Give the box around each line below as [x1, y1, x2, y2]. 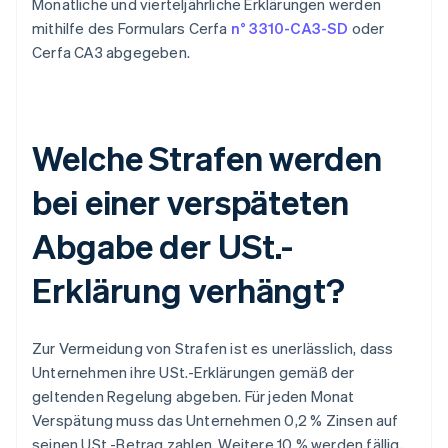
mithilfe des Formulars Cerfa [32, 18, 231, 39]
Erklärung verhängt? [32, 268, 346, 312]
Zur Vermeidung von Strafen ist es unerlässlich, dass [32, 338, 394, 359]
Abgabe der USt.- [32, 224, 294, 268]
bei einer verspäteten [32, 180, 349, 224]
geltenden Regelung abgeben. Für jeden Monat [32, 386, 355, 407]
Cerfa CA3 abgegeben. [32, 42, 190, 63]
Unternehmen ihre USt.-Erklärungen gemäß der [32, 362, 355, 383]
